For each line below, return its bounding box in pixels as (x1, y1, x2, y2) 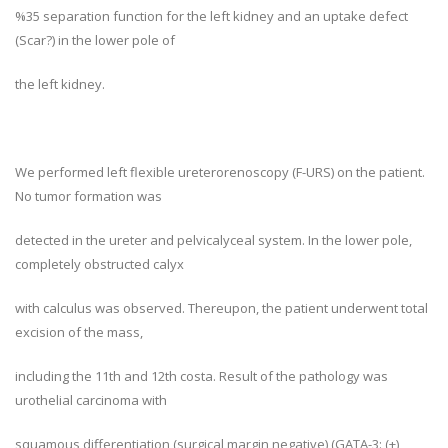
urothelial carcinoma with (15, 391, 167, 409)
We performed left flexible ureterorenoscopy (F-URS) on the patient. (15, 163, 425, 181)
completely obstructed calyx (15, 255, 184, 273)
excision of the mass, (15, 323, 143, 341)
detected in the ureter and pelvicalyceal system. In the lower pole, (15, 231, 412, 249)
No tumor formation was (15, 187, 162, 205)
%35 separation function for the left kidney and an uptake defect (15, 7, 408, 25)
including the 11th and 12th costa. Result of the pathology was (15, 367, 388, 385)
